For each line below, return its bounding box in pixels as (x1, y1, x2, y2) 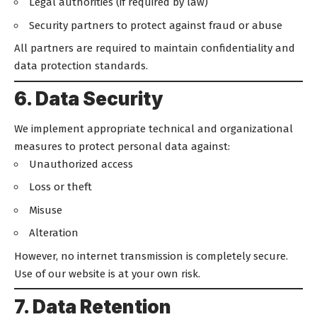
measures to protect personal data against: (14, 139, 230, 153)
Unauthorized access (29, 157, 133, 171)
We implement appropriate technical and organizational (14, 122, 293, 135)
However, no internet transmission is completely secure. (14, 249, 288, 263)
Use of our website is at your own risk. (14, 267, 200, 280)
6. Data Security (14, 88, 163, 110)
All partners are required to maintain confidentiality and (14, 42, 295, 54)
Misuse (29, 203, 62, 217)
